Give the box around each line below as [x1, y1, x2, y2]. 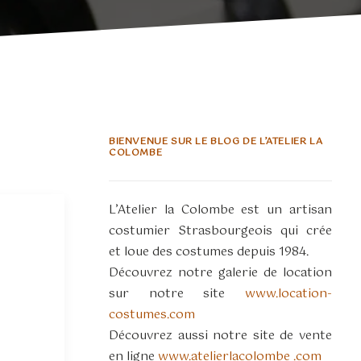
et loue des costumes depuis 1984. [109, 242, 309, 262]
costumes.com [109, 305, 195, 325]
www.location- [245, 284, 332, 304]
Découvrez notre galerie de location [109, 263, 332, 283]
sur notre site [109, 284, 245, 304]
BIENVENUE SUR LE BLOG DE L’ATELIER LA [109, 134, 323, 150]
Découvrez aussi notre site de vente [109, 326, 332, 346]
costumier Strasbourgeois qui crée [109, 221, 332, 241]
